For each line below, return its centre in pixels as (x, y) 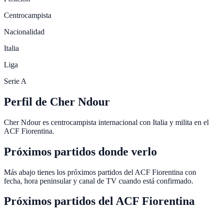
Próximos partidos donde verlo (80, 151)
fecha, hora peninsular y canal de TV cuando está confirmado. (99, 181)
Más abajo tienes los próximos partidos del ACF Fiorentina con (100, 172)
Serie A (15, 81)
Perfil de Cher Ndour (57, 101)
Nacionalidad (24, 31)
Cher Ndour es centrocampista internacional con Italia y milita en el (106, 122)
